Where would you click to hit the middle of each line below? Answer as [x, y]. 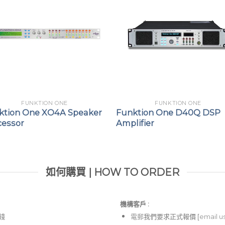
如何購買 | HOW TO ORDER [113, 173]
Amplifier [135, 123]
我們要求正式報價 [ [171, 217]
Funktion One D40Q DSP [168, 112]
